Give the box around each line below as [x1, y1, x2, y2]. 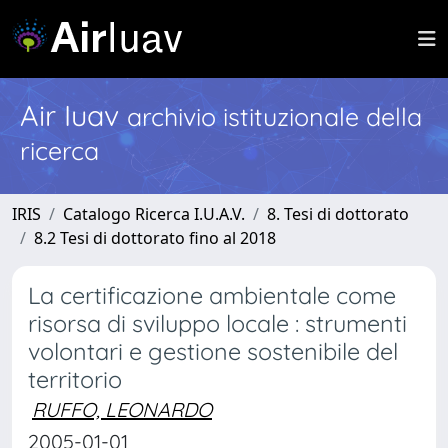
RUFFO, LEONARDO [32, 397, 212, 422]
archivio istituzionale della [127, 101, 422, 132]
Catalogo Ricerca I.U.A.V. [63, 203, 245, 225]
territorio [28, 365, 122, 394]
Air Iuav [20, 97, 127, 133]
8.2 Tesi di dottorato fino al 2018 [34, 227, 276, 249]
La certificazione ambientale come [28, 281, 396, 310]
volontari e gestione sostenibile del [28, 337, 398, 366]
